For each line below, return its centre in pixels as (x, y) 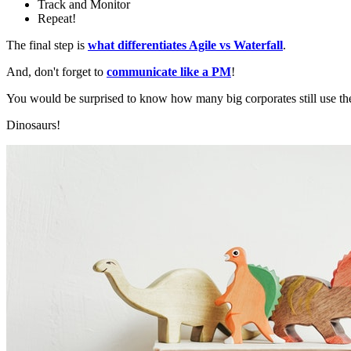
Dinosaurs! (33, 125)
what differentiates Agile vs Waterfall (185, 45)
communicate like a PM (169, 72)
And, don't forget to (56, 72)
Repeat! (57, 19)
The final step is (47, 45)
